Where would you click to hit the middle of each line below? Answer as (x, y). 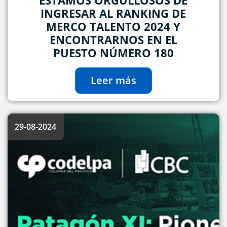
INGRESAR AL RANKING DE (113, 13)
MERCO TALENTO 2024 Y (113, 27)
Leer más (113, 80)
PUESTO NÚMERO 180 (113, 53)
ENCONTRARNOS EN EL (113, 40)
